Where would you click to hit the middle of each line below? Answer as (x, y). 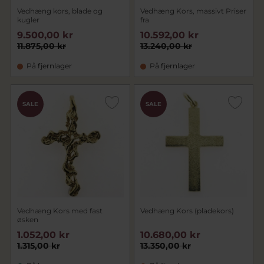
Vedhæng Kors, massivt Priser (193, 11)
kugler (28, 20)
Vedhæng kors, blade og (60, 11)
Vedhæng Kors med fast (60, 211)
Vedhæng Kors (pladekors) (187, 211)
